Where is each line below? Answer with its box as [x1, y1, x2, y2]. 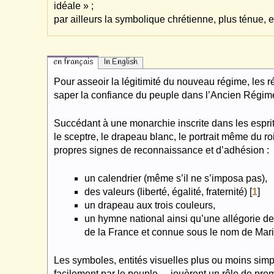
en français [53, 56, 93, 68]
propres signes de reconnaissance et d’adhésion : [53, 144, 269, 155]
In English [103, 56, 138, 68]
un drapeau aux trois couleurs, [84, 199, 215, 210]
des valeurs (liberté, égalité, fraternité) [84, 186, 247, 197]
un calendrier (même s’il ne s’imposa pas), [84, 172, 267, 183]
